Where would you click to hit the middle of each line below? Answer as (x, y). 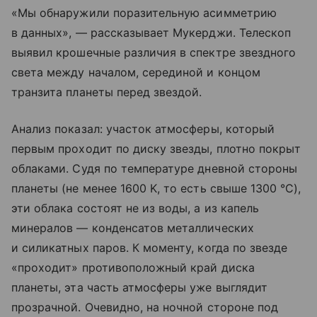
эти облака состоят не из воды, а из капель (136, 208)
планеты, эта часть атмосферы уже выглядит (139, 288)
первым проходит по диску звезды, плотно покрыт (156, 149)
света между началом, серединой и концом (136, 73)
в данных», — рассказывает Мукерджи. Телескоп (151, 33)
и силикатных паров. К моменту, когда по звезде (150, 248)
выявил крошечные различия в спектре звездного (154, 53)
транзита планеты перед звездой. (107, 92)
